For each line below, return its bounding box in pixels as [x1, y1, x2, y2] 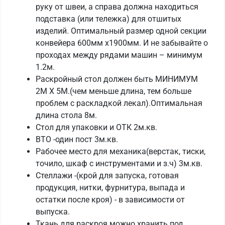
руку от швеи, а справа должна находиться [36, 2, 198, 12]
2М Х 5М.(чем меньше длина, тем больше [36, 86, 191, 96]
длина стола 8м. [36, 110, 97, 121]
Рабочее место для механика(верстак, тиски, [36, 147, 205, 157]
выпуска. [36, 207, 70, 217]
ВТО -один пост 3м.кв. [36, 135, 118, 145]
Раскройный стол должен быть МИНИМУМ [36, 74, 198, 84]
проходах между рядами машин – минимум [36, 50, 202, 60]
